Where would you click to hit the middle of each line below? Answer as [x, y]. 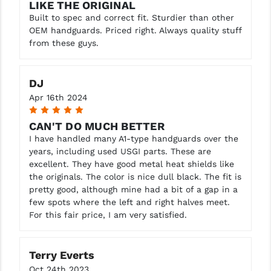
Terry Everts [61, 255]
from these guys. [64, 43]
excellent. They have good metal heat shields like [131, 164]
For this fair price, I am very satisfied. [108, 214]
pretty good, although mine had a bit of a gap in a [133, 189]
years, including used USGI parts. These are [120, 151]
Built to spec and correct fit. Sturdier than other [131, 17]
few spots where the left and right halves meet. [129, 202]
